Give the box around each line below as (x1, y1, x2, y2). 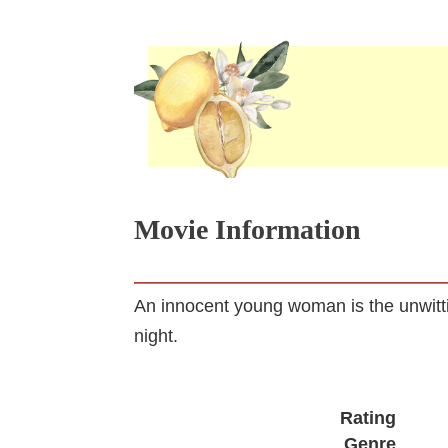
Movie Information (134, 214, 362, 246)
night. (134, 326, 179, 347)
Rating (339, 407, 396, 428)
